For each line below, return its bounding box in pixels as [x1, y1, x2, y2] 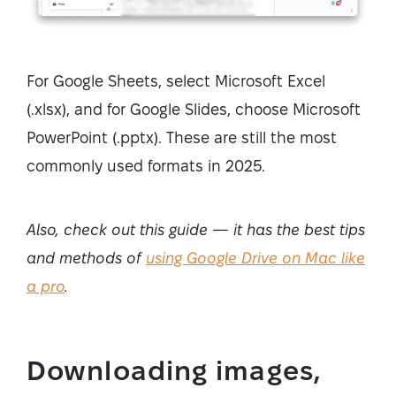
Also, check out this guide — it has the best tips [27, 220, 365, 238]
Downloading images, [27, 355, 321, 385]
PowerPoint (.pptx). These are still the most [27, 128, 337, 146]
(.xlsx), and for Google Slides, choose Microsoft [27, 100, 361, 118]
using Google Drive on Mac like [146, 248, 365, 266]
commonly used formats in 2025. [27, 156, 265, 174]
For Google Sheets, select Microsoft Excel [27, 72, 325, 89]
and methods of [27, 248, 146, 266]
